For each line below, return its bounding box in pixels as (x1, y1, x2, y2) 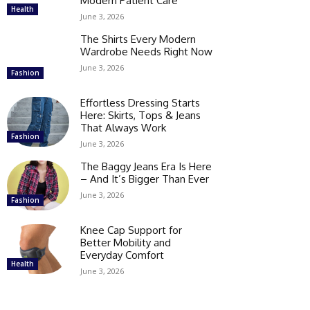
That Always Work (80, 120, 166, 134)
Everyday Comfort (80, 248, 164, 262)
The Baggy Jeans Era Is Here (80, 159, 212, 173)
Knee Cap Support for (80, 223, 182, 237)
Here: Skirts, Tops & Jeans (80, 108, 201, 122)
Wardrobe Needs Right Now (80, 44, 212, 58)
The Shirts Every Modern (80, 32, 196, 46)
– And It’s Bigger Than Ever (80, 172, 209, 185)
